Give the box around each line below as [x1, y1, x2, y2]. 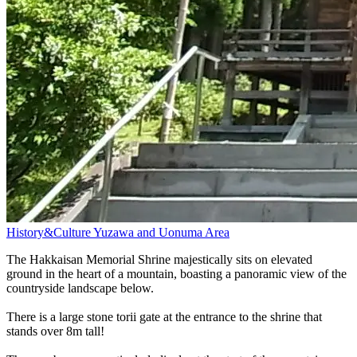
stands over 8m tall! [6, 324, 104, 338]
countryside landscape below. [6, 280, 154, 295]
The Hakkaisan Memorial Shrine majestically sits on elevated [6, 252, 312, 266]
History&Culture [6, 225, 93, 239]
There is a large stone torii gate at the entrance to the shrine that [6, 309, 322, 324]
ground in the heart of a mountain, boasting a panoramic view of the [6, 266, 347, 280]
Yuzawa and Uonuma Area [93, 225, 229, 239]
